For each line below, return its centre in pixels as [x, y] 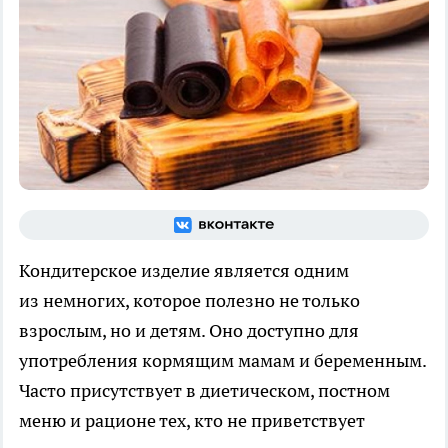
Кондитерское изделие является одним [184, 270]
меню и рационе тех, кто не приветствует [192, 420]
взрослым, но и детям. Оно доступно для [189, 330]
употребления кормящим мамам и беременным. [222, 360]
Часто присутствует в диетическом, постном [204, 390]
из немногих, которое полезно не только [189, 300]
